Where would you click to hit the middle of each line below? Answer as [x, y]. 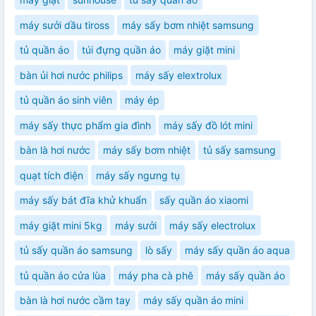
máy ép [142, 100]
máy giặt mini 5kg [61, 225]
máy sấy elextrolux [179, 75]
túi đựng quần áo [121, 50]
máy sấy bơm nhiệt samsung [188, 25]
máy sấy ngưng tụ [138, 175]
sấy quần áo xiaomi [204, 200]
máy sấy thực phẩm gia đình [85, 125]
